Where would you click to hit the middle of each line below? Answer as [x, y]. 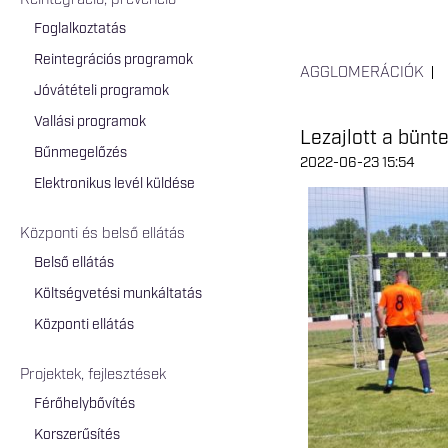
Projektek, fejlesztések [93, 375]
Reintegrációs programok [113, 59]
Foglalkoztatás [80, 28]
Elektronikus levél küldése [114, 183]
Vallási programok [90, 121]
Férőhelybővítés [84, 403]
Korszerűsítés [77, 434]
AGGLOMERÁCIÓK [362, 73]
